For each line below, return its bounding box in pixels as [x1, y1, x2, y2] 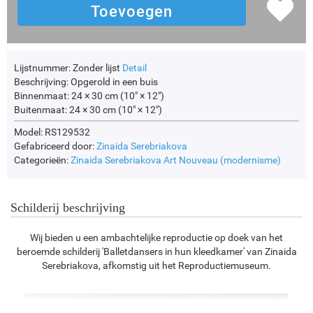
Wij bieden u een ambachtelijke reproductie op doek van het [30, 232, 283, 244]
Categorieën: [14, 154, 71, 166]
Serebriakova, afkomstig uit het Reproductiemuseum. [42, 260, 271, 272]
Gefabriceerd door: [14, 140, 96, 152]
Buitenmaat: [14, 104, 67, 116]
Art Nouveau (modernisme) [163, 154, 281, 166]
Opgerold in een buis [71, 76, 158, 88]
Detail [122, 62, 147, 74]
